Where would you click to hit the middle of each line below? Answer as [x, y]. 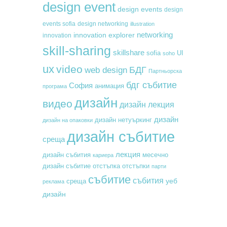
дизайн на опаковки [68, 120]
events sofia [59, 23]
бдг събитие [152, 85]
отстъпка [106, 166]
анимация [109, 86]
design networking [103, 23]
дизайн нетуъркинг [123, 120]
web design [106, 70]
